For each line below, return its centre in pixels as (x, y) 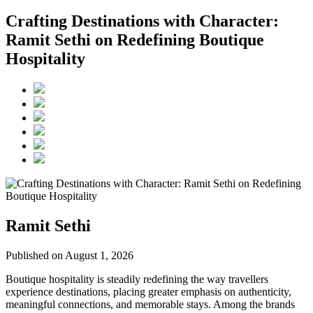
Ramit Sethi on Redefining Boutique (135, 39)
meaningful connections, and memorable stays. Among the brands (150, 304)
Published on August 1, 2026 (70, 255)
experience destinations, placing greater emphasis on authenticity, (148, 291)
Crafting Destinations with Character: (142, 21)
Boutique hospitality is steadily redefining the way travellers (137, 279)
